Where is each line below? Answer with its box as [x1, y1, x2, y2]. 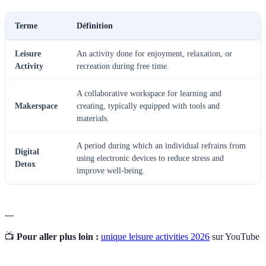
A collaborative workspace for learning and [77, 89, 221, 99]
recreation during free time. [77, 62, 169, 71]
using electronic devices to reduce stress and [77, 154, 224, 163]
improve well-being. [77, 166, 145, 176]
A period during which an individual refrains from [77, 141, 246, 151]
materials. [77, 114, 109, 123]
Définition [77, 21, 113, 31]
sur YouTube [210, 232, 259, 242]
